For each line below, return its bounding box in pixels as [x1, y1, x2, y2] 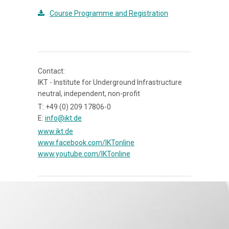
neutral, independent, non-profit [38, 89, 140, 98]
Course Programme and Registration [50, 9, 168, 17]
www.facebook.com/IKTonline [38, 139, 134, 147]
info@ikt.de [45, 114, 82, 122]
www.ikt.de [38, 127, 73, 135]
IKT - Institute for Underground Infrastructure [38, 78, 182, 86]
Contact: [38, 67, 65, 75]
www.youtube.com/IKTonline [38, 150, 130, 158]
